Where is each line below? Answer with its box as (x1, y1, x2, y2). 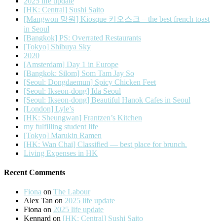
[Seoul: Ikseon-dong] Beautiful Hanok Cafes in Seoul (24, 95, 190, 104)
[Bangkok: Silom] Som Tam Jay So (24, 69, 134, 77)
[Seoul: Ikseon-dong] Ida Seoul (24, 86, 121, 95)
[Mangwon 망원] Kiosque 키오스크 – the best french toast (24, 14, 210, 23)
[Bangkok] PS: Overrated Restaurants (24, 33, 141, 42)
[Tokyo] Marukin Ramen (24, 131, 102, 140)
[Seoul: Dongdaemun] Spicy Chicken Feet (24, 77, 156, 86)
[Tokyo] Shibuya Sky (24, 42, 91, 51)
